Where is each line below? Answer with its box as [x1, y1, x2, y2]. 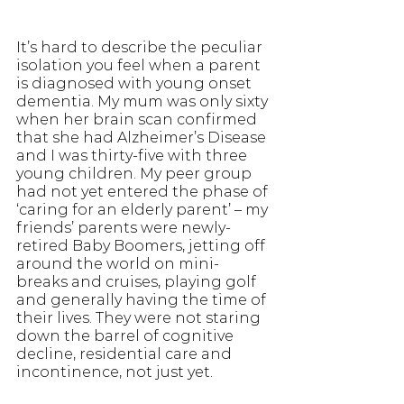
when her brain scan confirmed [16, 110, 261, 128]
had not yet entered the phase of [16, 182, 271, 200]
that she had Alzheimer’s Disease [16, 128, 270, 146]
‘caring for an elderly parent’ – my [16, 200, 271, 218]
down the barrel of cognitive [16, 326, 237, 344]
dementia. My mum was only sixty [16, 92, 271, 110]
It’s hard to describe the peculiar [16, 38, 266, 56]
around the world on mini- [16, 254, 219, 272]
